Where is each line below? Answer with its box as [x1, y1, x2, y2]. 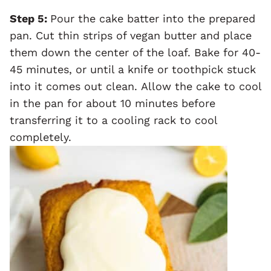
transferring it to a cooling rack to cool [10, 113, 217, 126]
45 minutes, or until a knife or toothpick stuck [10, 62, 256, 76]
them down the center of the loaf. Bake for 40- [10, 45, 261, 59]
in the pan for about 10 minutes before [10, 96, 215, 109]
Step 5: [10, 11, 50, 25]
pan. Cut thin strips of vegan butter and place [10, 28, 252, 42]
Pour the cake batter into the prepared [50, 11, 255, 25]
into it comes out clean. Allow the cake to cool [10, 79, 261, 93]
